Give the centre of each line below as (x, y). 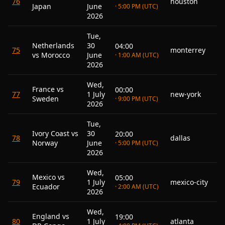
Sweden (45, 99)
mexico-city (189, 182)
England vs (51, 216)
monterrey (188, 50)
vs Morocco (51, 55)
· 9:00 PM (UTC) (137, 99)
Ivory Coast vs (55, 133)
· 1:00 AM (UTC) (137, 55)
